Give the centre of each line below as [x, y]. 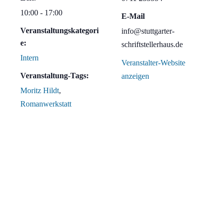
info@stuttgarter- [148, 31]
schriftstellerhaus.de [152, 45]
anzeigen [135, 76]
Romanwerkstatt [46, 104]
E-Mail [133, 16]
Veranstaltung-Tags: [55, 76]
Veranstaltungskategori [59, 31]
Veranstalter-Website [153, 63]
